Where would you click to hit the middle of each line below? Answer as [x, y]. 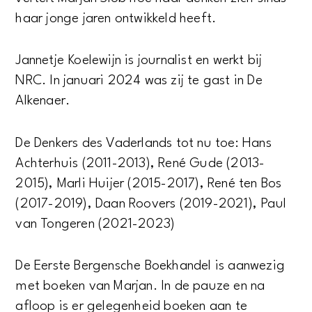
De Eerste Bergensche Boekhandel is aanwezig [150, 266]
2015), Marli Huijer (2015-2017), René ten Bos [149, 184]
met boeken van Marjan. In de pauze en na [140, 287]
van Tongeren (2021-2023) [95, 224]
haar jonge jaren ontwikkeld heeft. [116, 18]
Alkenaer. [43, 101]
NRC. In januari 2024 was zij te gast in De [139, 81]
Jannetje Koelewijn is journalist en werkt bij [139, 61]
